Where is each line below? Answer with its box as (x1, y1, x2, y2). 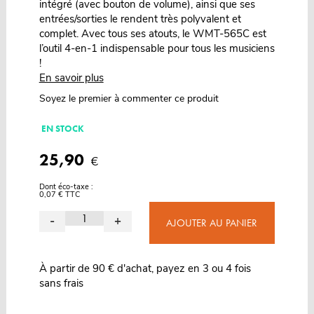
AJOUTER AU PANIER (166, 216, 258, 231)
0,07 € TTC (39, 189, 80, 200)
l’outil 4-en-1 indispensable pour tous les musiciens (39, 41, 275, 56)
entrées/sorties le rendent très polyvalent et (39, 12, 241, 27)
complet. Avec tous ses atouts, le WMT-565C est (39, 27, 266, 41)
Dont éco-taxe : (39, 182, 93, 193)
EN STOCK (41, 123, 84, 135)
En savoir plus (39, 71, 104, 86)
